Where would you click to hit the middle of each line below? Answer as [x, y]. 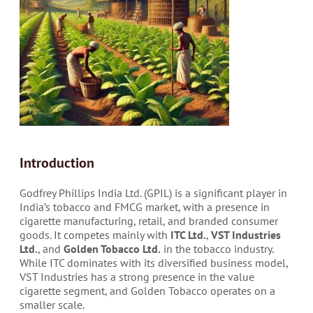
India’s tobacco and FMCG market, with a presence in [145, 207]
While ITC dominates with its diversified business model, [154, 263]
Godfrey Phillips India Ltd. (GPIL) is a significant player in [153, 193]
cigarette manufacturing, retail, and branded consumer [149, 221]
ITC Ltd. [188, 235]
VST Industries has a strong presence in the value [137, 277]
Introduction [57, 163]
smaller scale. [52, 305]
